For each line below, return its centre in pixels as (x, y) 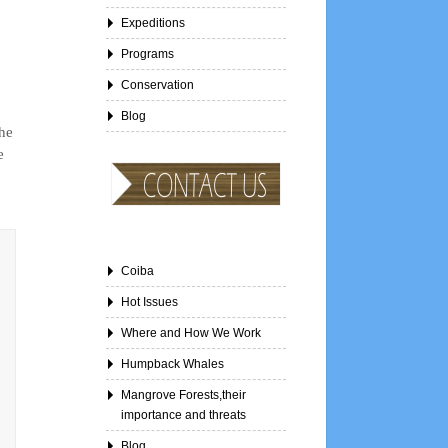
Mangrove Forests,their (183, 395)
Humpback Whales (172, 364)
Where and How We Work (191, 333)
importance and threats (183, 415)
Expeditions (153, 23)
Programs (147, 54)
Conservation (157, 85)
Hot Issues (149, 302)
